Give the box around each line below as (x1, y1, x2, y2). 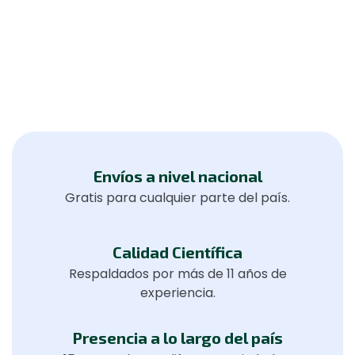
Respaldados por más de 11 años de (68, 264, 287, 283)
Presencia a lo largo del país (72, 327, 283, 347)
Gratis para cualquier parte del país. (65, 188, 290, 207)
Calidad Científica (113, 242, 242, 261)
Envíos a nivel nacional (93, 166, 262, 185)
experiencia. (139, 283, 216, 302)
